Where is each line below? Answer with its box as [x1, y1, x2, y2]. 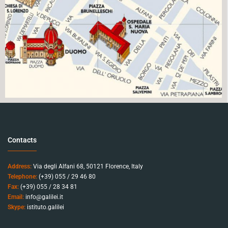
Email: [8, 193, 24, 201]
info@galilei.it [25, 193, 63, 201]
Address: [8, 162, 32, 170]
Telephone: [8, 173, 37, 180]
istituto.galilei [27, 203, 64, 211]
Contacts [8, 135, 37, 144]
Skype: [8, 203, 25, 211]
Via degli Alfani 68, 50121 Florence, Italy [32, 162, 143, 170]
